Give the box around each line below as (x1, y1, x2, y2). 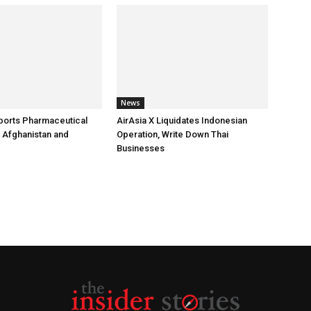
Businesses (117, 143, 165, 153)
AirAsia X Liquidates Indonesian (117, 115, 247, 126)
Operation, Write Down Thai (117, 129, 228, 140)
